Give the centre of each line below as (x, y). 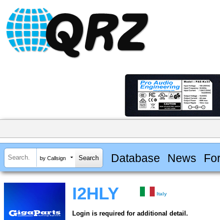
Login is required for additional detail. (130, 214)
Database (135, 158)
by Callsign (53, 158)
